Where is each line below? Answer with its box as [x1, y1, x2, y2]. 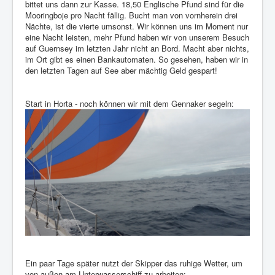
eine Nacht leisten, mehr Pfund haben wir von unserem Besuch [25, 31, 249, 44]
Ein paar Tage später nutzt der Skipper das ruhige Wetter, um [25, 257, 242, 269]
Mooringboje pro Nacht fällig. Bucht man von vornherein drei [25, 9, 238, 21]
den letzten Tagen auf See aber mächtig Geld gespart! [25, 64, 217, 77]
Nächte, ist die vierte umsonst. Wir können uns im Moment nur [25, 20, 248, 33]
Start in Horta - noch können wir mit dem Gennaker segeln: [25, 98, 234, 110]
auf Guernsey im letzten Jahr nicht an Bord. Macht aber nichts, [25, 42, 249, 55]
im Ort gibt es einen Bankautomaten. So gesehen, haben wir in [25, 53, 248, 66]
